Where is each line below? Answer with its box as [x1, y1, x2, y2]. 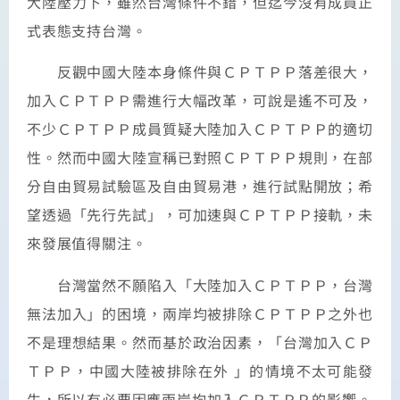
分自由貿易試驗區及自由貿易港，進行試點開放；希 [27, 175, 373, 197]
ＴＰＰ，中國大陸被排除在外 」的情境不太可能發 [27, 359, 373, 381]
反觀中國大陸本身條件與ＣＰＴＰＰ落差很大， [27, 61, 373, 83]
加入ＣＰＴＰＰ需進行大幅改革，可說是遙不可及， [27, 89, 373, 112]
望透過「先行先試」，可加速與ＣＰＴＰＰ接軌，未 [27, 204, 373, 226]
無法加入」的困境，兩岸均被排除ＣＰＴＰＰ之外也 [27, 302, 373, 324]
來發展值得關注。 [27, 232, 147, 254]
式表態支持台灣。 [27, 19, 147, 41]
